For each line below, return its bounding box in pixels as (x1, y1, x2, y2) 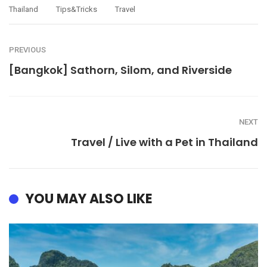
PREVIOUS (9, 45, 46, 55)
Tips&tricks (56, 5, 97, 14)
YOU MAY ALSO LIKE (26, 190, 153, 209)
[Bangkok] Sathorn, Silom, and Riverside (9, 63, 232, 78)
